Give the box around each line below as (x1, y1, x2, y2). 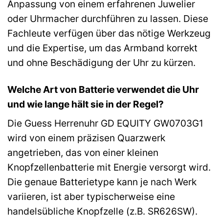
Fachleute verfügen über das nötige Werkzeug (7, 27, 211, 39)
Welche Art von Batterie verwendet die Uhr (7, 83, 199, 95)
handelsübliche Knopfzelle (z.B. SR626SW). (7, 205, 197, 218)
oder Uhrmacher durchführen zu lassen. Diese (7, 12, 208, 24)
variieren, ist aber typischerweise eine (7, 191, 175, 203)
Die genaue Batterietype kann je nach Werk (7, 176, 197, 188)
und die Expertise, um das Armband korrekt (7, 42, 197, 54)
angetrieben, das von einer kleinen (7, 147, 158, 159)
